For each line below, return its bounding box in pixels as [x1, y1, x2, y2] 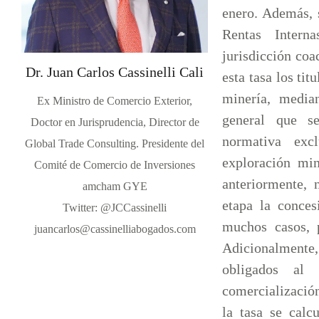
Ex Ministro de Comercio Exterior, [37, 95, 193, 108]
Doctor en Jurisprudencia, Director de [30, 116, 199, 129]
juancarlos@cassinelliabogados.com [33, 223, 196, 236]
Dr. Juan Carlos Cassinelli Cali [26, 64, 204, 80]
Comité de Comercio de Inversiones [34, 159, 196, 172]
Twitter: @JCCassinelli [63, 202, 167, 214]
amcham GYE [82, 180, 147, 193]
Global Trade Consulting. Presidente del [25, 137, 205, 150]
